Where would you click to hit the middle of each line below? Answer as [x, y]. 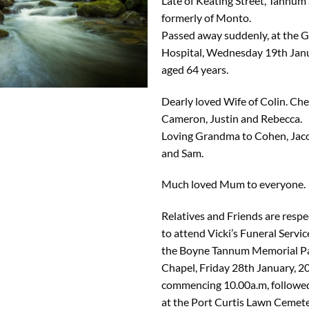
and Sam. [182, 152]
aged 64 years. [195, 69]
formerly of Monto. [206, 17]
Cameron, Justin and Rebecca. [232, 118]
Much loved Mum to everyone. [233, 184]
